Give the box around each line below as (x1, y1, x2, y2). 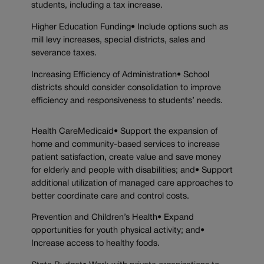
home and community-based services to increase (31, 140, 220, 148)
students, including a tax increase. (31, 2, 163, 10)
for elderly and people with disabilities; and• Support (31, 166, 233, 174)
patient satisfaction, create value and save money (31, 153, 221, 161)
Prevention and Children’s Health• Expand (31, 214, 194, 222)
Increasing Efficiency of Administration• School (31, 71, 209, 79)
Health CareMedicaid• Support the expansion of (31, 127, 217, 136)
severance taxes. (31, 49, 97, 58)
